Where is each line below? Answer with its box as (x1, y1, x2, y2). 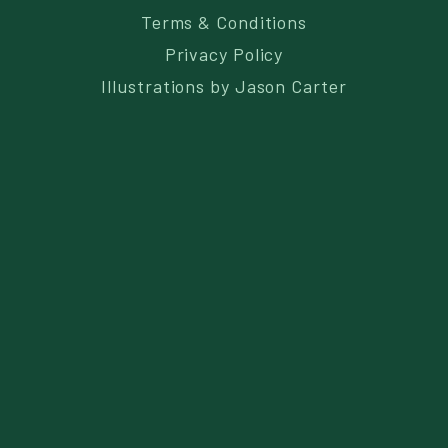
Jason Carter (234, 75, 347, 98)
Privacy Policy (164, 43, 284, 66)
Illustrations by (101, 75, 235, 98)
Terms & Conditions (140, 11, 308, 34)
